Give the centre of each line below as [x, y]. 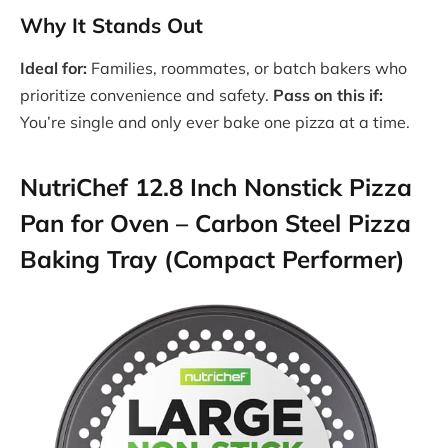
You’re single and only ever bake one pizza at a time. [215, 122]
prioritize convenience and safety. [146, 95]
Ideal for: [53, 68]
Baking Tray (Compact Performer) [212, 258]
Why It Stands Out [111, 24]
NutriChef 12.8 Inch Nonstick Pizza [216, 186]
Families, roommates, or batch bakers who [247, 68]
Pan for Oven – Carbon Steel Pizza [215, 222]
